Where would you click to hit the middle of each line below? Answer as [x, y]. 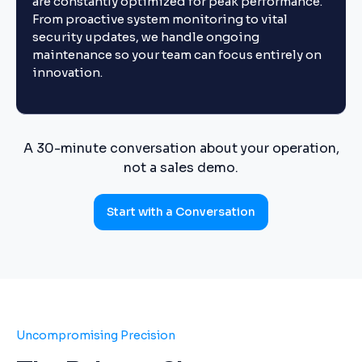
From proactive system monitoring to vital [160, 19]
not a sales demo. [181, 168]
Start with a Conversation [181, 212]
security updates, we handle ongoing [146, 37]
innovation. [67, 72]
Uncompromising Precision [96, 335]
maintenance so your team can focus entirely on [177, 55]
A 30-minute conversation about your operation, [181, 148]
